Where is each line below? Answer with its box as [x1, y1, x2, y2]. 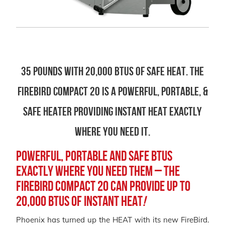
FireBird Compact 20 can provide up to [16, 178, 190, 194]
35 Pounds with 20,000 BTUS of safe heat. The [21, 64, 204, 78]
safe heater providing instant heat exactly [23, 104, 202, 118]
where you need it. [75, 125, 150, 138]
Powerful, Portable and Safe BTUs [16, 148, 172, 164]
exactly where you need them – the [16, 163, 180, 179]
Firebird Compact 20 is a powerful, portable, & [17, 84, 208, 98]
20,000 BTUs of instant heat [16, 193, 143, 209]
